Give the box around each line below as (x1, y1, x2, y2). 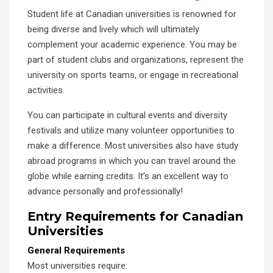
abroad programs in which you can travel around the (27, 155, 236, 166)
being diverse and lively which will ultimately (27, 23, 199, 35)
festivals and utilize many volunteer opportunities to (27, 124, 235, 136)
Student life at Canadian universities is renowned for (27, 8, 236, 19)
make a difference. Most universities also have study (27, 140, 238, 151)
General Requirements (27, 244, 125, 256)
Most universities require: (27, 260, 127, 271)
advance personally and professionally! (27, 185, 183, 197)
